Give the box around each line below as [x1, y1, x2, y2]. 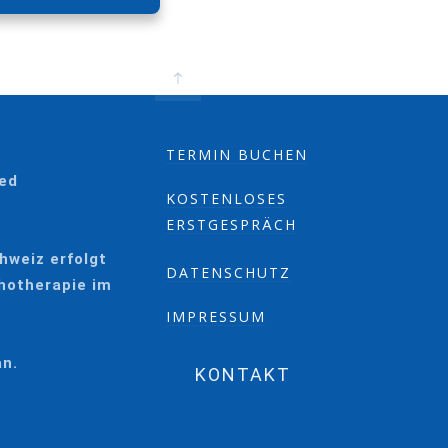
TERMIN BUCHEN [166, 145, 309, 164]
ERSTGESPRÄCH [166, 215, 298, 234]
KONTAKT [194, 364, 291, 385]
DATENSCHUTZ [166, 263, 292, 282]
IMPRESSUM [166, 307, 267, 326]
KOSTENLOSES [166, 189, 288, 208]
